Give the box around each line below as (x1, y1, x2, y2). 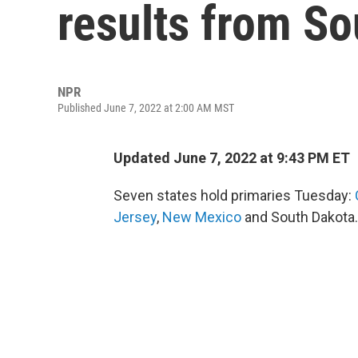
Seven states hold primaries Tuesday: (113, 187, 355, 204)
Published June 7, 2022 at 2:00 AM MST (58, 101, 234, 114)
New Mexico (162, 209, 241, 225)
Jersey (113, 209, 157, 225)
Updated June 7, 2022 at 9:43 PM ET (113, 149, 350, 166)
